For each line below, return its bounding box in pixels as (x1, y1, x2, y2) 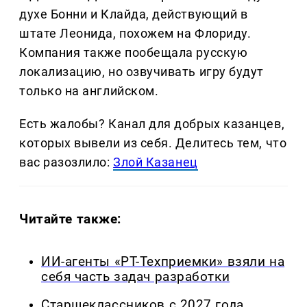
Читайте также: (19, 211, 122, 228)
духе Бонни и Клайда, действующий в (19, 7, 248, 22)
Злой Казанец (113, 155, 198, 170)
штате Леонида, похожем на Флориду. (19, 26, 251, 41)
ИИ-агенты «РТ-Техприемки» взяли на (41, 254, 285, 270)
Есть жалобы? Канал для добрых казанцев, (19, 116, 285, 132)
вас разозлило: (19, 155, 114, 170)
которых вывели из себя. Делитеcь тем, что (19, 136, 287, 151)
